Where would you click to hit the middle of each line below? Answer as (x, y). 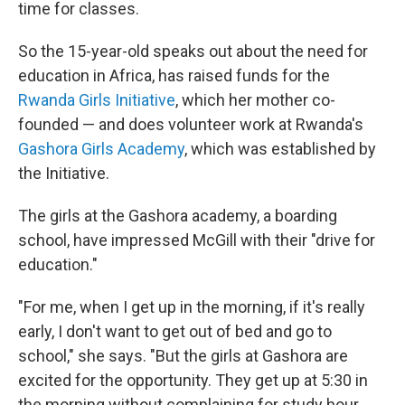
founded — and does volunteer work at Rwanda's (191, 125)
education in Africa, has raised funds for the (174, 76)
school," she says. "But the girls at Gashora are (183, 356)
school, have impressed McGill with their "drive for (197, 240)
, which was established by (280, 149)
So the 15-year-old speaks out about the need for (193, 52)
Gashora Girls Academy (101, 149)
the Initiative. (64, 174)
